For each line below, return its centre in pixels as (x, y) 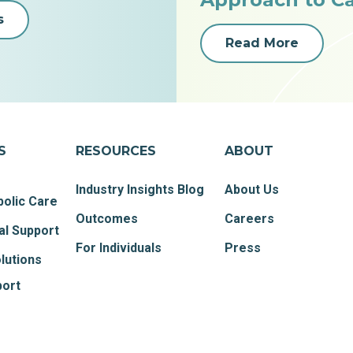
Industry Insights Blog (140, 190)
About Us (252, 190)
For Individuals (119, 248)
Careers (250, 219)
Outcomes (107, 219)
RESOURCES (116, 151)
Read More (262, 43)
